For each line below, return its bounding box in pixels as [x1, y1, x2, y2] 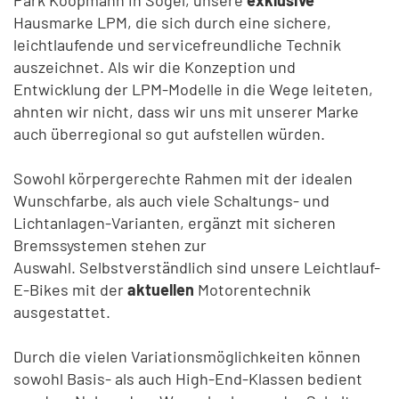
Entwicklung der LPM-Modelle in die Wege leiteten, [13, 78, 373, 99]
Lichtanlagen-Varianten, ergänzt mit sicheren [13, 212, 336, 232]
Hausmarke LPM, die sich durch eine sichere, [13, 12, 331, 32]
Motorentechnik [194, 279, 311, 299]
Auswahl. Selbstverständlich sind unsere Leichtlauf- [13, 256, 380, 277]
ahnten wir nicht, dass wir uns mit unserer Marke [13, 101, 359, 121]
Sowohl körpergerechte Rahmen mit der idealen [13, 167, 353, 188]
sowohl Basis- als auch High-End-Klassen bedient [13, 368, 362, 388]
